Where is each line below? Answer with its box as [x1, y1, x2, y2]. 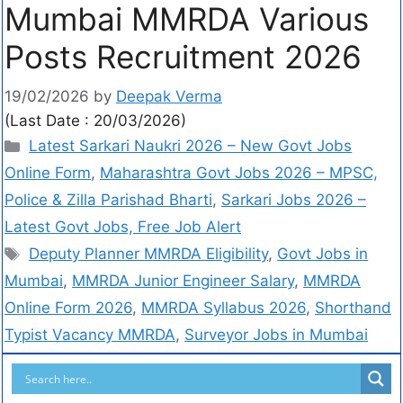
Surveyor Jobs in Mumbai [184, 326, 368, 345]
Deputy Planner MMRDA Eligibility [29, 245, 269, 264]
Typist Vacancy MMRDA [4, 326, 175, 345]
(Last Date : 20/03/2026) [4, 112, 186, 130]
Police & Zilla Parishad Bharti [4, 191, 212, 210]
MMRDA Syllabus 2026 [141, 299, 306, 318]
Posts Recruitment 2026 [4, 37, 362, 76]
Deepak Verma [116, 87, 222, 106]
